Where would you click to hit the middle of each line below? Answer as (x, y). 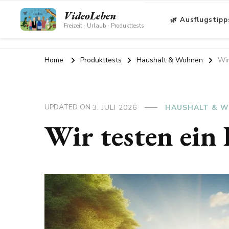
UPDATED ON (68, 107)
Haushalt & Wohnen (170, 60)
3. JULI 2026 (115, 107)
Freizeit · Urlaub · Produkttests (104, 26)
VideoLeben (90, 16)
